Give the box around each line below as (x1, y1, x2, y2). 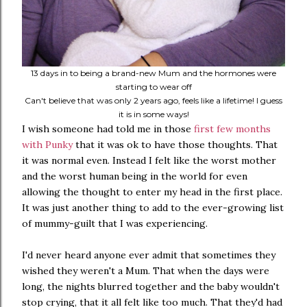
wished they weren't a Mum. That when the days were (22, 265, 269, 277)
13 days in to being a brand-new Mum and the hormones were (31, 68, 276, 78)
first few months (194, 123, 271, 135)
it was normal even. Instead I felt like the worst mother (22, 154, 276, 167)
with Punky (22, 138, 73, 151)
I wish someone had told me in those (22, 123, 194, 135)
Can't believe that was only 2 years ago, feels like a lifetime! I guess (25, 95, 282, 106)
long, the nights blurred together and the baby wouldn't (22, 280, 280, 293)
